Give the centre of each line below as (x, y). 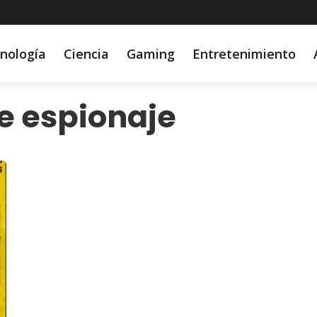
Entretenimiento (244, 53)
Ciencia (86, 53)
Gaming (150, 53)
